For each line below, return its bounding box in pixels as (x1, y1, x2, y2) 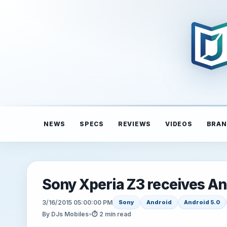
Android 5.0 (184, 199, 220, 206)
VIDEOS (165, 120, 193, 128)
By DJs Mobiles (42, 210, 89, 218)
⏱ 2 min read (92, 210, 131, 218)
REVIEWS (118, 120, 151, 128)
